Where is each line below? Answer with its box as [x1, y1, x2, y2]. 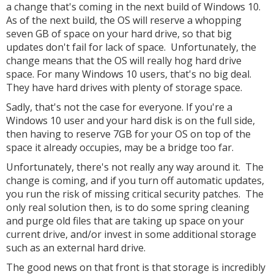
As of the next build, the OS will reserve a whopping [6, 13, 242, 27]
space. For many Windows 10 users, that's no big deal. [6, 67, 254, 81]
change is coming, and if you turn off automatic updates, [6, 174, 264, 187]
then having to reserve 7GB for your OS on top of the [6, 127, 251, 141]
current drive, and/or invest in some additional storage [6, 228, 256, 241]
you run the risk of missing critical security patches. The [6, 187, 264, 201]
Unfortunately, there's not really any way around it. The [6, 160, 264, 174]
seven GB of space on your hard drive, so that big [6, 27, 232, 40]
